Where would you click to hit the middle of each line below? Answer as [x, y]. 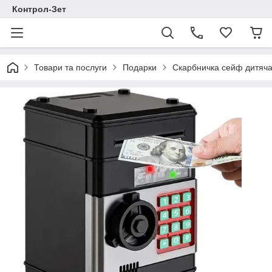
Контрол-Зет [39, 9]
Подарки [140, 67]
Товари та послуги [70, 67]
